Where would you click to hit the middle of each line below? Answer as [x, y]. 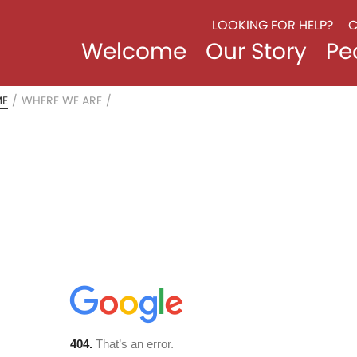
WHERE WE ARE [62, 100]
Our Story [256, 51]
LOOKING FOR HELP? [272, 25]
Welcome [133, 51]
